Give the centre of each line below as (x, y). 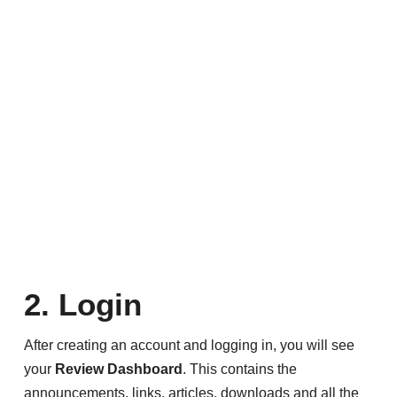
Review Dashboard (117, 370)
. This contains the (239, 370)
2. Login (82, 305)
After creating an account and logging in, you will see (189, 346)
